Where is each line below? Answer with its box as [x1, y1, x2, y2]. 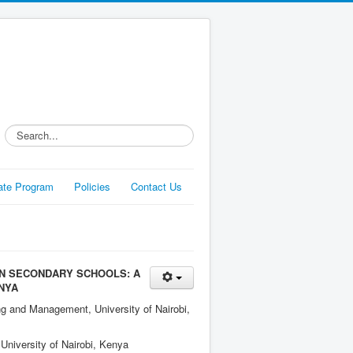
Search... [5, 124, 46, 139]
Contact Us [131, 179, 182, 194]
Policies [74, 179, 110, 194]
